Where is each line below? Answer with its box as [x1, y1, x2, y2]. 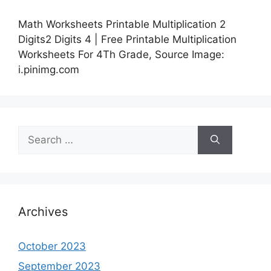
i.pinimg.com [18, 63, 79, 76]
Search [18, 126, 51, 139]
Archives [18, 204, 68, 219]
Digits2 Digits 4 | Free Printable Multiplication [18, 33, 237, 45]
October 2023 [18, 240, 86, 252]
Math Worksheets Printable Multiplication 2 [18, 18, 226, 30]
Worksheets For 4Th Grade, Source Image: [18, 48, 224, 60]
